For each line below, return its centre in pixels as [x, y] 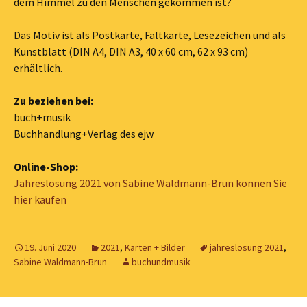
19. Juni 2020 [50, 247]
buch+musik [42, 117]
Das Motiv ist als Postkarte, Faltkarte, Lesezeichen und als [150, 35]
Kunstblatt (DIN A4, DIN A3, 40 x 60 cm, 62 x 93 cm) [131, 51]
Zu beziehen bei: [53, 101]
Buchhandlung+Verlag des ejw [84, 134]
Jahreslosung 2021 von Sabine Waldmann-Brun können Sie [150, 183]
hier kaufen [40, 199]
